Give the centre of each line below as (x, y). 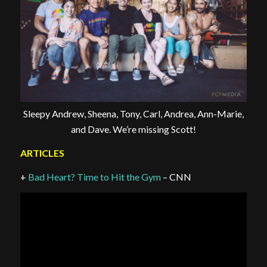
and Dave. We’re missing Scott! (133, 129)
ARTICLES (42, 153)
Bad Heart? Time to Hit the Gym (94, 176)
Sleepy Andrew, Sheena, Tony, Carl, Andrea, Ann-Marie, (133, 114)
